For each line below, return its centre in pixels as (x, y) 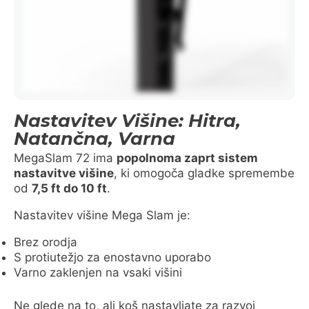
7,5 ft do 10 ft (69, 189)
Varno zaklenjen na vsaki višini (98, 273)
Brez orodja (46, 242)
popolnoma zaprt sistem (187, 158)
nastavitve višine (64, 173)
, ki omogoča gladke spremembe (204, 173)
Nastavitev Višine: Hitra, (127, 121)
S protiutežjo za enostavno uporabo (112, 258)
